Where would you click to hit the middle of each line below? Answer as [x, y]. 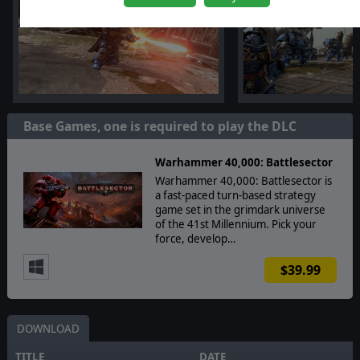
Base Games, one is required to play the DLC [160, 126]
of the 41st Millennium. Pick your [235, 224]
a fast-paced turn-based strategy [235, 195]
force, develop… [195, 238]
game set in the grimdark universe [240, 209]
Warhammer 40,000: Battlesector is [243, 180]
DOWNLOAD [48, 328]
